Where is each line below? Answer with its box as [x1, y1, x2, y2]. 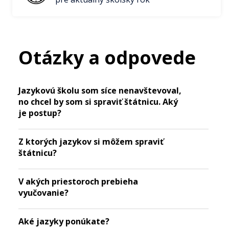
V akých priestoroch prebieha [18, 175, 138, 187]
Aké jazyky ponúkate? [18, 215, 109, 227]
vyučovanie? [18, 187, 68, 198]
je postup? [18, 107, 61, 119]
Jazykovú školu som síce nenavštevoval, [18, 84, 181, 96]
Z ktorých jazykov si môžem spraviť [18, 135, 164, 147]
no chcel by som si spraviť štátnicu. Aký [18, 96, 178, 107]
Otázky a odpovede [18, 44, 196, 70]
